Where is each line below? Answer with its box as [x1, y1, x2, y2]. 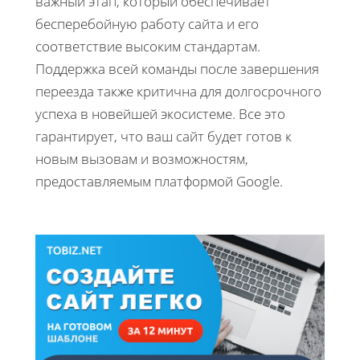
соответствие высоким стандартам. [35, 36, 260, 55]
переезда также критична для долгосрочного [35, 81, 321, 100]
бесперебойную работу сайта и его [35, 14, 259, 33]
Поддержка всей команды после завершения [35, 59, 319, 78]
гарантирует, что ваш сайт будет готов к [35, 126, 292, 145]
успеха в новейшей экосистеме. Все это [35, 104, 285, 123]
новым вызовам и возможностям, [35, 149, 248, 168]
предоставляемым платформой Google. [35, 171, 283, 190]
